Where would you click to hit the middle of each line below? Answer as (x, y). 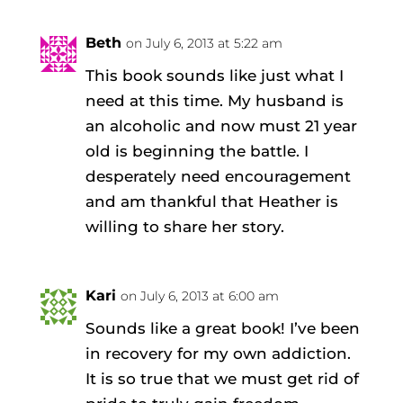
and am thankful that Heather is (211, 201)
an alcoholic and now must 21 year (221, 125)
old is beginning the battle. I (197, 151)
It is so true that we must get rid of (222, 378)
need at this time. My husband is (214, 100)
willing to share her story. (184, 226)
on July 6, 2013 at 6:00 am (199, 296)
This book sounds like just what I (214, 75)
